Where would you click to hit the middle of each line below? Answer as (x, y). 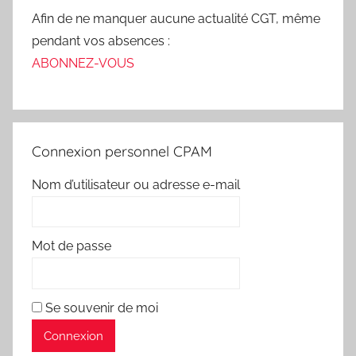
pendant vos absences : (101, 41)
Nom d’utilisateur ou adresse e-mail (136, 184)
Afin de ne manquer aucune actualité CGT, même (176, 18)
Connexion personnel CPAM (122, 151)
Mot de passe (72, 246)
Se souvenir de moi (102, 308)
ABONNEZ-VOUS (83, 63)
